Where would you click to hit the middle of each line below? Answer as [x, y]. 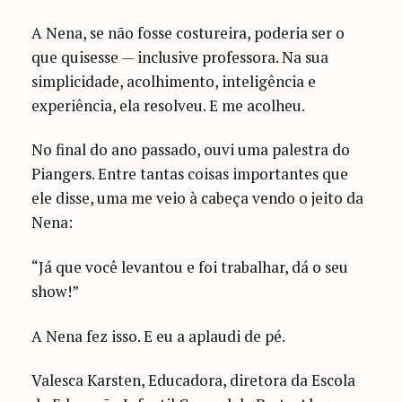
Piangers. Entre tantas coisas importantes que [190, 174]
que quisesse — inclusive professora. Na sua [180, 57]
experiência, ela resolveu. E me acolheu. [169, 105]
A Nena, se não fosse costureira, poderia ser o [188, 32]
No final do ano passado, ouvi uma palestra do [191, 150]
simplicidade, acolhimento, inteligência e [174, 81]
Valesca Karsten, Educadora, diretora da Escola [194, 380]
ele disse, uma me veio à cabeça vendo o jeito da [198, 198]
